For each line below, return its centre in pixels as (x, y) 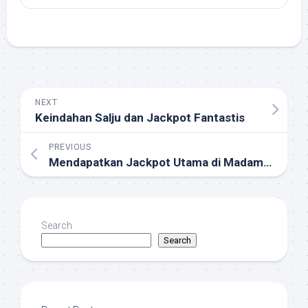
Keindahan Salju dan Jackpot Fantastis (140, 118)
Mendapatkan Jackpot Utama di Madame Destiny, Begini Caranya (267, 163)
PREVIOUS (70, 147)
